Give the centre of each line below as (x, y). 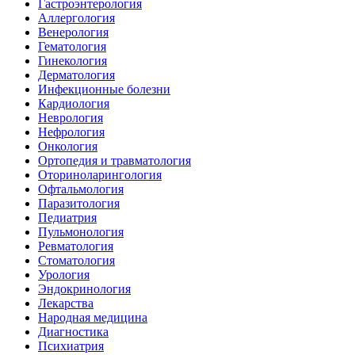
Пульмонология (81, 232)
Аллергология (76, 18)
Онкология (68, 147)
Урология (64, 275)
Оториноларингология (100, 175)
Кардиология (74, 104)
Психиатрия (71, 346)
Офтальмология (81, 189)
